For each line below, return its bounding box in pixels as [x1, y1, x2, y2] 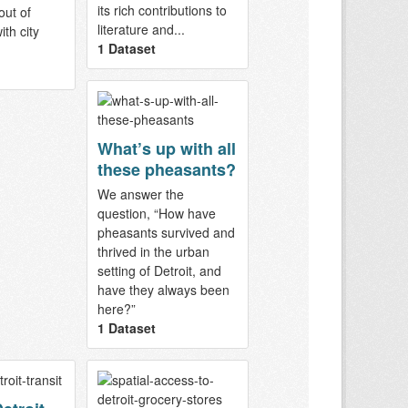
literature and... [97, 20, 185, 39]
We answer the [97, 185, 184, 204]
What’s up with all [97, 137, 236, 161]
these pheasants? [97, 158, 236, 182]
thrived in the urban [97, 242, 209, 261]
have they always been [97, 280, 229, 300]
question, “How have [97, 204, 216, 223]
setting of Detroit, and [97, 261, 221, 280]
